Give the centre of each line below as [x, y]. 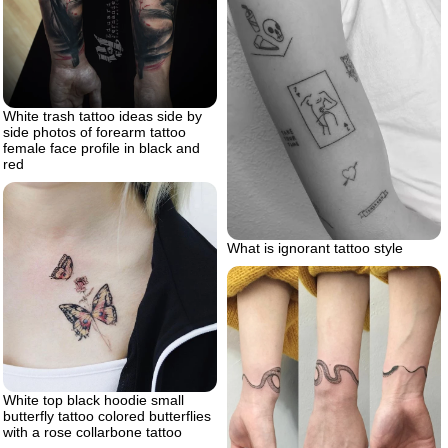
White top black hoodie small [93, 400]
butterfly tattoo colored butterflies [107, 416]
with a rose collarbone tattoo [92, 432]
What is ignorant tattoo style [315, 247]
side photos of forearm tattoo [94, 131]
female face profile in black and [101, 147]
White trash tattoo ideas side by [102, 115]
